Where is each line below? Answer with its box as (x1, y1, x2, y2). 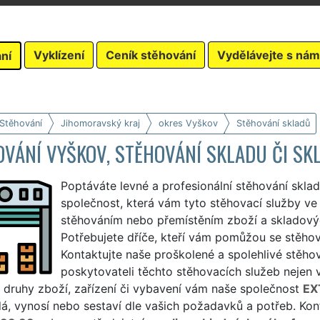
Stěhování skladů (236, 117, 310, 129)
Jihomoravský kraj (60, 117, 140, 129)
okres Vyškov (158, 117, 218, 129)
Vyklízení (34, 47, 84, 62)
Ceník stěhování (106, 47, 196, 62)
